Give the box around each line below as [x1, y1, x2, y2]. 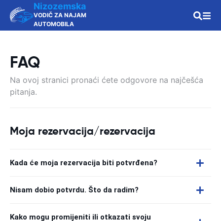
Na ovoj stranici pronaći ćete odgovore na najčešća [10, 75, 203, 85]
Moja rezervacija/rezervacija [10, 124, 155, 138]
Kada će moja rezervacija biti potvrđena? [10, 158, 157, 167]
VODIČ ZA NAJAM [34, 11, 86, 19]
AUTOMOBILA [34, 20, 74, 28]
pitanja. [10, 87, 37, 97]
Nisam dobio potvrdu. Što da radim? [10, 185, 139, 194]
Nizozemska [34, 1, 86, 11]
